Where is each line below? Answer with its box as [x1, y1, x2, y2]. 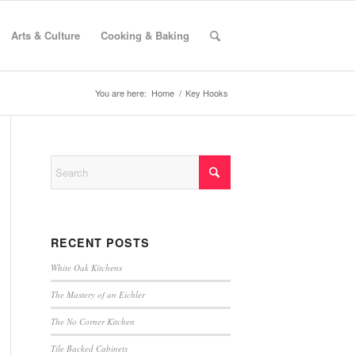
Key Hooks [185, 86, 228, 99]
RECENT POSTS [50, 235, 150, 250]
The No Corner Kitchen [50, 315, 135, 327]
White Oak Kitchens [50, 261, 122, 273]
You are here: [95, 86, 147, 99]
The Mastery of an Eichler [50, 288, 145, 300]
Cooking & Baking [100, 28, 189, 43]
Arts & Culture [10, 28, 80, 43]
